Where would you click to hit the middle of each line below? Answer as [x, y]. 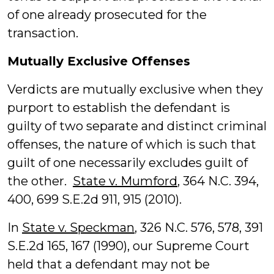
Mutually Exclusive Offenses [99, 61]
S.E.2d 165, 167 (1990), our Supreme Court [128, 246]
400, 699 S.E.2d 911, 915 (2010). [94, 199]
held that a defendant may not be [109, 264]
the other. [40, 181]
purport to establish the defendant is [119, 108]
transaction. [43, 33]
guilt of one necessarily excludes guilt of [128, 163]
